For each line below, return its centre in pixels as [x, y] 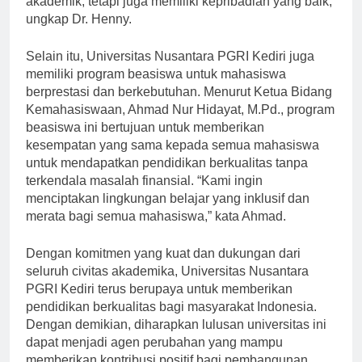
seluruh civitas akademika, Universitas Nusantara [167, 286]
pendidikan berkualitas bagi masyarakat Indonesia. [171, 322]
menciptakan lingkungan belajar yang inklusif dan [168, 213]
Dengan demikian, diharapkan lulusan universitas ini [176, 339]
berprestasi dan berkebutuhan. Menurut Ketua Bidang [179, 107]
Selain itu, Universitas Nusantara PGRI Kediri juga [170, 71]
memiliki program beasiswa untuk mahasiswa [156, 89]
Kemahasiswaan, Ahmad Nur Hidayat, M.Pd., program [180, 124]
